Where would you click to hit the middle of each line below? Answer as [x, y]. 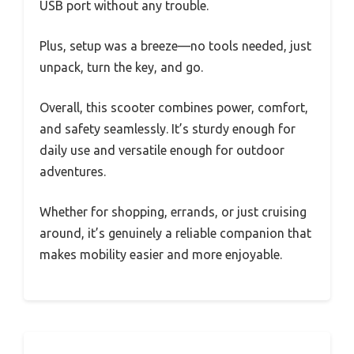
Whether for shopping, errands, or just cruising [173, 212]
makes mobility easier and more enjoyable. [161, 255]
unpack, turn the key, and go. [121, 68]
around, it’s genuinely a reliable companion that [175, 233]
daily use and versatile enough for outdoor [162, 151]
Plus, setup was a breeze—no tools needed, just [175, 46]
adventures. [73, 172]
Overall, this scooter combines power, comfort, [174, 108]
